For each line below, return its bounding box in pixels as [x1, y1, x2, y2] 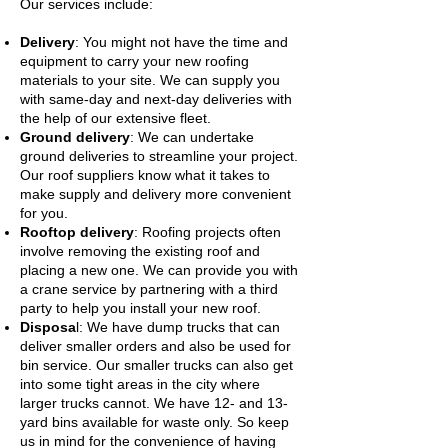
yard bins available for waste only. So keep [20, 414, 289, 430]
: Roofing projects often [134, 224, 281, 240]
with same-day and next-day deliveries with [20, 91, 292, 107]
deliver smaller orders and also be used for [20, 338, 291, 354]
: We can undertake [130, 129, 254, 145]
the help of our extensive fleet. [20, 110, 219, 126]
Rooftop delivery [20, 224, 134, 240]
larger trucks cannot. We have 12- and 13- [20, 395, 288, 411]
